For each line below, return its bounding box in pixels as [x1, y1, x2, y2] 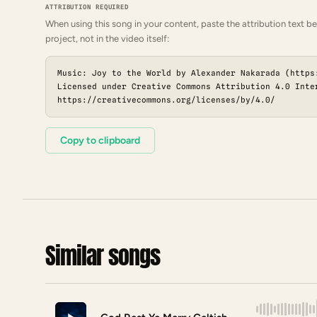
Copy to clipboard [60, 134, 140, 147]
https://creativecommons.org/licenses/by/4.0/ [57, 95, 275, 105]
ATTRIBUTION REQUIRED [45, 3, 129, 11]
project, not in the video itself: [45, 33, 169, 45]
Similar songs [45, 238, 161, 273]
